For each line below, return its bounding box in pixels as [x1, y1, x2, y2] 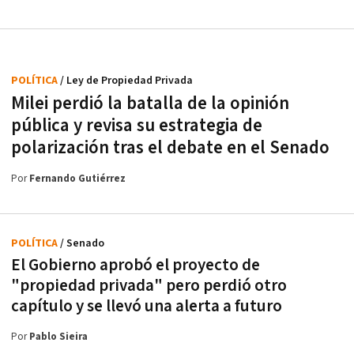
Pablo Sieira [29, 330, 88, 345]
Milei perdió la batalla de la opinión [11, 92, 289, 116]
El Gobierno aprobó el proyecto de [11, 254, 260, 277]
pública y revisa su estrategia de [11, 114, 262, 138]
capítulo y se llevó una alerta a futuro [11, 296, 282, 318]
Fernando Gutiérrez [29, 172, 126, 186]
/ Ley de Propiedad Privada [60, 73, 193, 88]
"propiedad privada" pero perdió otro [11, 275, 287, 297]
